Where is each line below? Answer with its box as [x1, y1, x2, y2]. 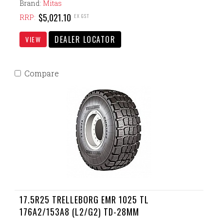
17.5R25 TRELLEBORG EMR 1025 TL [19, 193, 149, 206]
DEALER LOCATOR [54, 34, 115, 45]
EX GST [74, 12, 90, 19]
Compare [24, 68, 59, 78]
